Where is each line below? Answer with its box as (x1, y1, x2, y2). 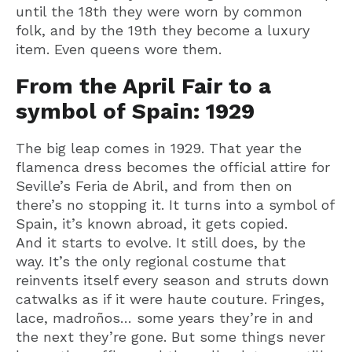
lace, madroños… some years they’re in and (16, 309, 313, 326)
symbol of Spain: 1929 (16, 97, 255, 124)
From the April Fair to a (16, 72, 271, 99)
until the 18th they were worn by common (16, 2, 302, 20)
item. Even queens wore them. (16, 40, 222, 57)
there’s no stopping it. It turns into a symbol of (16, 196, 334, 213)
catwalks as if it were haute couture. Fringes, (16, 290, 324, 307)
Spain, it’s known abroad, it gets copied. (16, 214, 288, 232)
